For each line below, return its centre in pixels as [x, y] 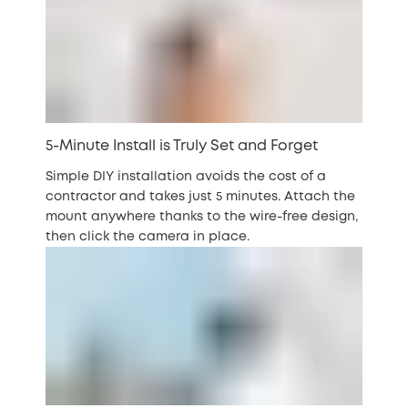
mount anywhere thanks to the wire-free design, [202, 217]
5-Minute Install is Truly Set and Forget [182, 147]
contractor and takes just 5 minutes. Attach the [200, 197]
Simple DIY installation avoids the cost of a [186, 177]
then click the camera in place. [148, 237]
